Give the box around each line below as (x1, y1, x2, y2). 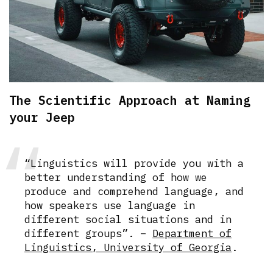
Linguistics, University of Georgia (24, 240, 232, 254)
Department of (152, 226, 232, 240)
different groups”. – (24, 226, 153, 240)
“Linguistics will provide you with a (24, 156, 244, 170)
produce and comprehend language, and (24, 184, 244, 198)
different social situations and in (24, 212, 232, 226)
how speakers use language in (24, 198, 196, 212)
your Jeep (9, 108, 75, 126)
